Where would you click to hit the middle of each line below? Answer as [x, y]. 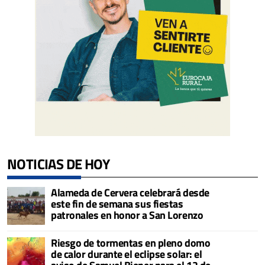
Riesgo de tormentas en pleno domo [131, 243]
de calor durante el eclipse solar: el [127, 254]
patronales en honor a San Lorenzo [127, 215]
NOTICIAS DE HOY [58, 164]
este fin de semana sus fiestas [117, 204]
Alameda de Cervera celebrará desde [130, 193]
